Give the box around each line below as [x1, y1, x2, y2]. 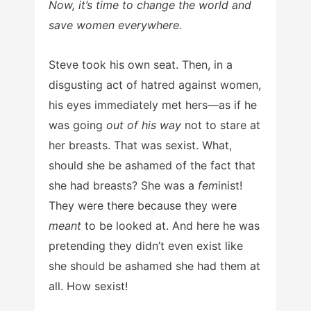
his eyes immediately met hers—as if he [49, 97, 257, 112]
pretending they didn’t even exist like [49, 238, 243, 253]
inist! [218, 178, 242, 192]
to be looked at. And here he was [81, 218, 260, 233]
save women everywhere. [49, 17, 182, 32]
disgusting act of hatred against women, [49, 77, 261, 92]
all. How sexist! [49, 278, 128, 293]
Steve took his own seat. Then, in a [49, 57, 233, 72]
